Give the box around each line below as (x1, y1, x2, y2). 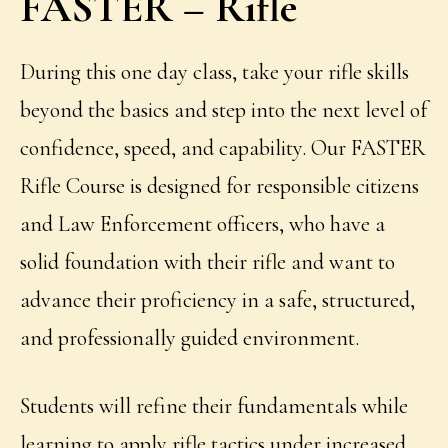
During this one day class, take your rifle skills (20, 59, 410, 86)
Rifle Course (20, 173, 126, 200)
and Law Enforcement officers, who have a (20, 211, 386, 238)
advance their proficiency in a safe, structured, (20, 287, 416, 314)
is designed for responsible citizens (130, 173, 420, 200)
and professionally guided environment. (20, 325, 360, 352)
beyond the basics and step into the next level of (20, 97, 428, 124)
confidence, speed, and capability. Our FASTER (20, 135, 427, 162)
